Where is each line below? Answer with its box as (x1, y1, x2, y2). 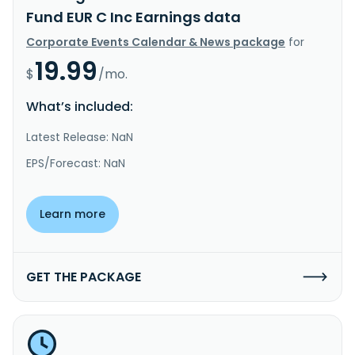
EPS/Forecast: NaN (26, 155, 125, 171)
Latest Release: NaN (26, 128, 133, 145)
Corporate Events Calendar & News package (26, 33, 285, 50)
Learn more (40, 205, 105, 222)
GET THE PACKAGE (26, 267, 141, 286)
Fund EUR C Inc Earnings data (26, 6, 241, 27)
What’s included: (26, 97, 133, 116)
